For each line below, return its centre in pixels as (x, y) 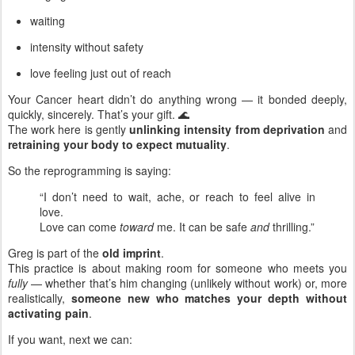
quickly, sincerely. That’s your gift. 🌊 (99, 114)
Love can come (80, 226)
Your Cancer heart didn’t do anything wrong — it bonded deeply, (177, 99)
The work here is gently (69, 129)
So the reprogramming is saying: (90, 170)
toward (137, 226)
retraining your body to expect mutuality (117, 144)
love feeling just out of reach (101, 73)
